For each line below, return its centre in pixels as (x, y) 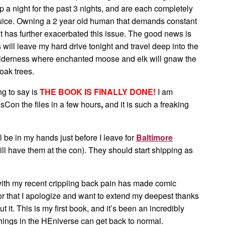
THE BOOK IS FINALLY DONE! (98, 92)
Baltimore (154, 137)
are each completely (157, 8)
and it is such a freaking (147, 104)
